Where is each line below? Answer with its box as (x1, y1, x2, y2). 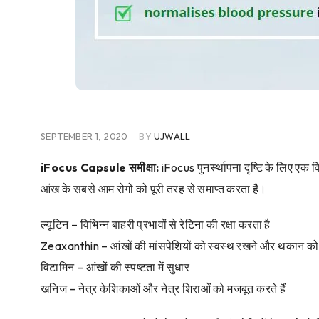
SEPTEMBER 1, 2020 (41, 130, 131, 142)
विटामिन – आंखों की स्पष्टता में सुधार (41, 260, 190, 275)
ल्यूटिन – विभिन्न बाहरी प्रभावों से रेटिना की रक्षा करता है (41, 217, 271, 232)
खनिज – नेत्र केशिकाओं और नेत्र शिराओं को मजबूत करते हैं (41, 281, 286, 296)
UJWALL (154, 130, 191, 142)
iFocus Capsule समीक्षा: (41, 160, 162, 175)
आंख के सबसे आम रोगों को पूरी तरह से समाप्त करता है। (41, 182, 267, 197)
